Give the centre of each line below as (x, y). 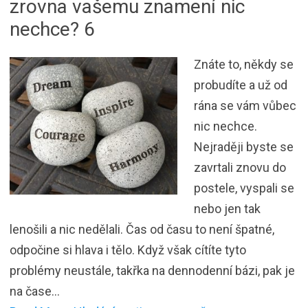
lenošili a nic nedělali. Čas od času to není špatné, (142, 229)
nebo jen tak (227, 208)
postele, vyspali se (244, 188)
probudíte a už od (241, 85)
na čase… (35, 291)
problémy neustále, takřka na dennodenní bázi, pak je (152, 270)
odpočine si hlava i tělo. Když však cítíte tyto (128, 250)
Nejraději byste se (244, 146)
